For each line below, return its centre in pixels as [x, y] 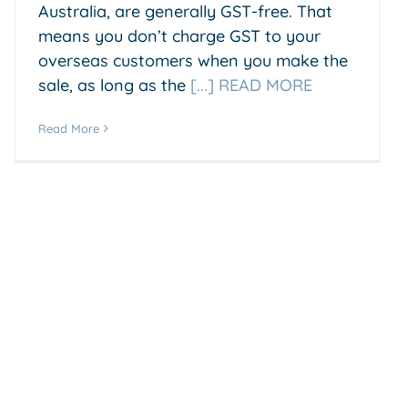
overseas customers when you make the [193, 60]
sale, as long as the [114, 85]
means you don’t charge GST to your [179, 36]
